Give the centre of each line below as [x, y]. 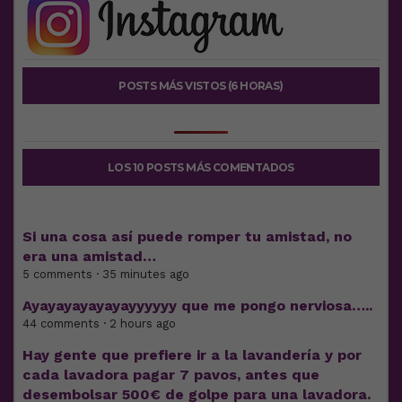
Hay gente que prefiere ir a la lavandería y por [192, 355]
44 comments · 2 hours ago [99, 324]
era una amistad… [89, 257]
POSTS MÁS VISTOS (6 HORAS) [201, 86]
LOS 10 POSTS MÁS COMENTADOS [201, 168]
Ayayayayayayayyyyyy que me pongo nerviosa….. [197, 306]
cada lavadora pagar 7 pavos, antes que [171, 375]
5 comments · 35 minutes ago [106, 275]
